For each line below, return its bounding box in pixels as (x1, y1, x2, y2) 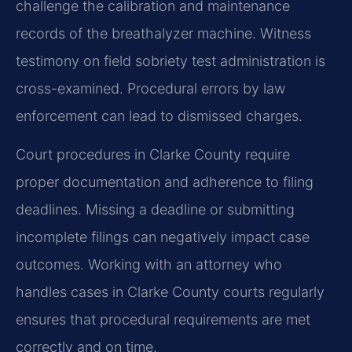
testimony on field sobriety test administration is (16, 52, 325, 69)
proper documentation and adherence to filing (16, 174, 313, 191)
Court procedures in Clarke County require (16, 146, 290, 163)
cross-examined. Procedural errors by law (16, 79, 285, 97)
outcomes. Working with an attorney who (16, 256, 282, 273)
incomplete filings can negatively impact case (16, 229, 310, 246)
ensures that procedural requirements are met (16, 311, 310, 328)
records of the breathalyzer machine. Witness (16, 24, 311, 42)
